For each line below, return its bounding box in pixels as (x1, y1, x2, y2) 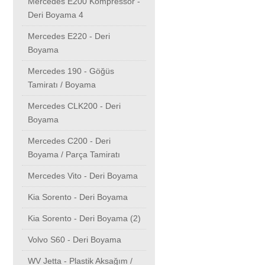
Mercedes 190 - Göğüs (28, 66, 114, 76)
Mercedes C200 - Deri (28, 136, 111, 146)
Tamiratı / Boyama (28, 80, 96, 90)
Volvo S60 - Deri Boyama (28, 235, 121, 245)
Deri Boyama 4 (28, 10, 83, 20)
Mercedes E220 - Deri (28, 31, 110, 41)
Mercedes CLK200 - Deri (28, 101, 121, 111)
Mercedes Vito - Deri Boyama (28, 171, 138, 181)
